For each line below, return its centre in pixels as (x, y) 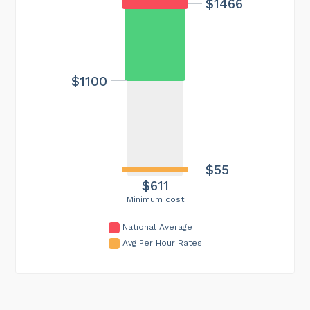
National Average (157, 227)
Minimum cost (155, 199)
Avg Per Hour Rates (162, 243)
